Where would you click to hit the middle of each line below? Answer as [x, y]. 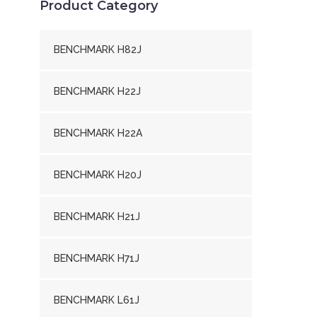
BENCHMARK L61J [97, 300]
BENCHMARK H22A [98, 133]
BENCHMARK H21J [97, 217]
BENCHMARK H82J [98, 50]
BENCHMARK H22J [97, 91]
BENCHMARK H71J [97, 258]
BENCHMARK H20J [98, 175]
